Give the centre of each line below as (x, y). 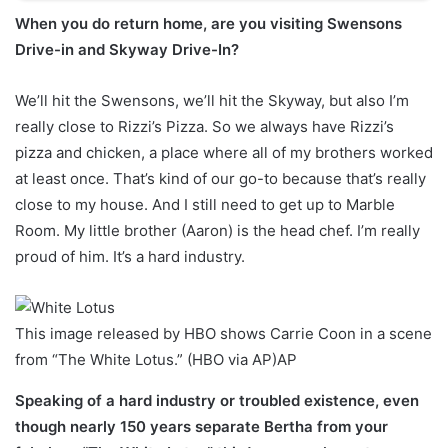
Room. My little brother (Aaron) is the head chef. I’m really (217, 231)
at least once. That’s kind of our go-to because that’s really (220, 179)
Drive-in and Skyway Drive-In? (127, 50)
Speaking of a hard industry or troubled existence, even (217, 401)
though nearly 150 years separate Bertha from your (201, 427)
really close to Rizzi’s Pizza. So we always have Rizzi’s (204, 127)
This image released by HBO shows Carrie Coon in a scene (223, 334)
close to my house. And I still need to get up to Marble (205, 205)
